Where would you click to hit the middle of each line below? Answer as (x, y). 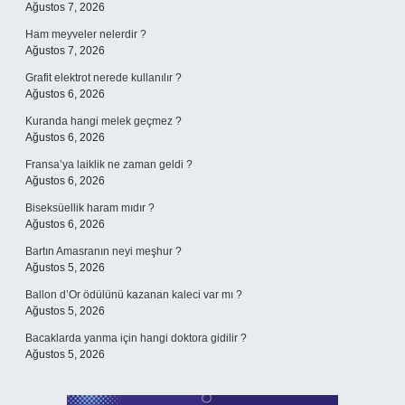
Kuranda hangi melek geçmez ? (104, 121)
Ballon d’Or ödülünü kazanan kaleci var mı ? (134, 295)
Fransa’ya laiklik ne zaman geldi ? (109, 165)
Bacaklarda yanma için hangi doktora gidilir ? (136, 338)
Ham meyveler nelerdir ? (86, 34)
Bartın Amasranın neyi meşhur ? (104, 251)
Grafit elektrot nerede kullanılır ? (104, 78)
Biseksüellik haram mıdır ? (90, 208)
